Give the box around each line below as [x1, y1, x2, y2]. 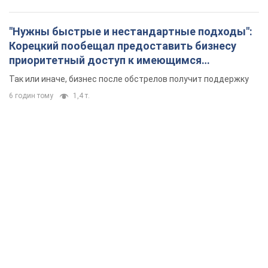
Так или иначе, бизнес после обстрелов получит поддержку [9, 74, 249, 84]
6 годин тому [9, 92, 53, 100]
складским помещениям [9, 68, 139, 81]
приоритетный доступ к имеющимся [9, 54, 202, 67]
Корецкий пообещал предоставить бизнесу [9, 39, 236, 53]
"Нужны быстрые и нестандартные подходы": [9, 25, 252, 38]
